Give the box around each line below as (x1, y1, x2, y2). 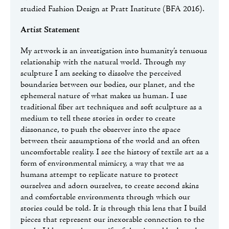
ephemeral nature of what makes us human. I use (20, 90, 187, 102)
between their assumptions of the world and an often (20, 135, 200, 147)
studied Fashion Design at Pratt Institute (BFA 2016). (20, 3, 207, 15)
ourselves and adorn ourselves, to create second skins (20, 180, 199, 192)
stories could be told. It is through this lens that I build (20, 203, 207, 215)
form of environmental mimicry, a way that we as (20, 158, 184, 170)
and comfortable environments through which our (20, 192, 190, 203)
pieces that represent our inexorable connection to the (20, 214, 204, 226)
